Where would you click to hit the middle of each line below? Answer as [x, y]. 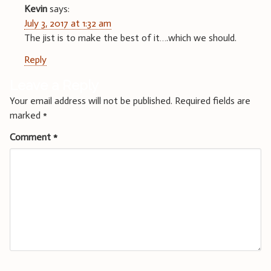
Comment [31, 137]
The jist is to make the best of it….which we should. [130, 38]
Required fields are [213, 101]
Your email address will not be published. [91, 101]
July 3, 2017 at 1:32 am [68, 24]
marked [26, 116]
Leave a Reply [54, 86]
